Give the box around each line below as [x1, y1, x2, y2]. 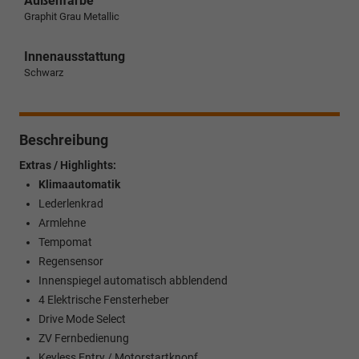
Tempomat [38, 235, 92, 248]
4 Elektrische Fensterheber [38, 292, 169, 306]
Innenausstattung [24, 48, 125, 64]
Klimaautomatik [38, 177, 120, 191]
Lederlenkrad [38, 196, 103, 210]
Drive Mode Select [38, 312, 126, 325]
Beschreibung [19, 131, 108, 148]
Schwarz [24, 66, 63, 79]
